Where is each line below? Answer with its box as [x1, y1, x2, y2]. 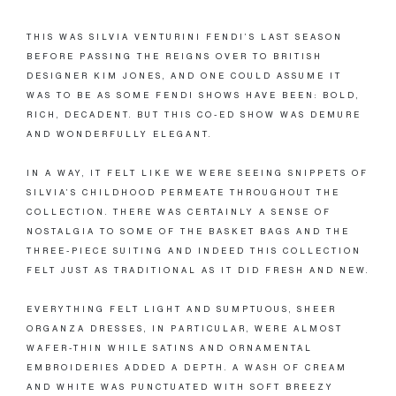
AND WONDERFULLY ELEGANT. [27, 129, 212, 139]
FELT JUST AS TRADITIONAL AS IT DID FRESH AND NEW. [27, 265, 369, 275]
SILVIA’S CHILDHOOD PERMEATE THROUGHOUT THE [27, 187, 340, 197]
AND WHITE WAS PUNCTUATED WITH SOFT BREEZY [27, 382, 334, 392]
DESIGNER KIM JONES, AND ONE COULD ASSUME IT [27, 71, 342, 80]
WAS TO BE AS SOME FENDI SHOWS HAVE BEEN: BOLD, [27, 90, 360, 100]
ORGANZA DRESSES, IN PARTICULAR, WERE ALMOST [27, 324, 343, 333]
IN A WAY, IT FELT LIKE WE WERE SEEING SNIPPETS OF [27, 168, 369, 178]
